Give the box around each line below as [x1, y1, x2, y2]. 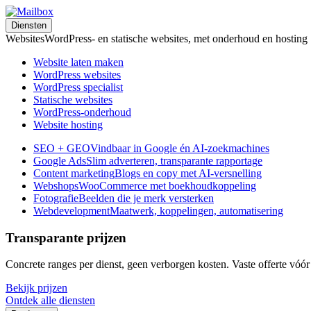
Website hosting [33, 119, 103, 131]
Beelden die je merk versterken [78, 192, 214, 204]
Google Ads [33, 155, 86, 167]
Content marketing [33, 167, 115, 179]
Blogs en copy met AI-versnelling [115, 167, 262, 179]
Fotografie [33, 192, 78, 204]
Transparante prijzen [6, 230, 126, 245]
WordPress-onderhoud [33, 106, 131, 118]
